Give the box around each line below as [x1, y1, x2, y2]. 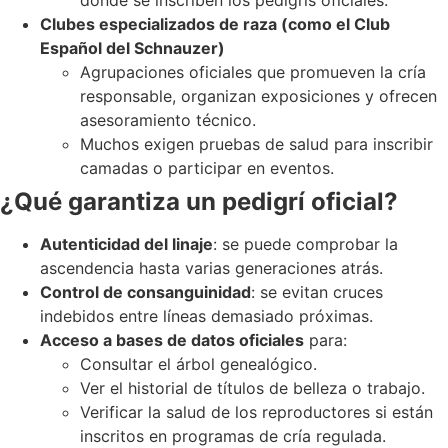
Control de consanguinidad [40, 281, 251, 302]
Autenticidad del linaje [40, 233, 213, 254]
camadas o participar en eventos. [80, 157, 334, 178]
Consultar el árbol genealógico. [80, 353, 317, 374]
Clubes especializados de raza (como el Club [40, 13, 390, 34]
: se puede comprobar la [213, 233, 398, 254]
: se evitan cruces [251, 281, 383, 302]
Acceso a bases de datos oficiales [40, 329, 304, 350]
